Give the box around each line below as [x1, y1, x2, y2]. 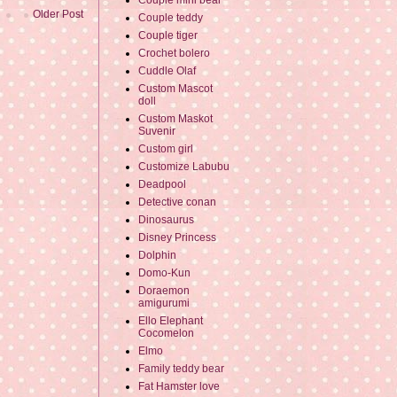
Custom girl [138, 143, 193, 156]
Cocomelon [138, 327, 194, 340]
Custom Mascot [138, 82, 213, 96]
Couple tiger [138, 29, 198, 43]
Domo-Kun [138, 267, 191, 280]
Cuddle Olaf [138, 65, 196, 78]
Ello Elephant [138, 315, 203, 328]
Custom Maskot [138, 113, 213, 126]
